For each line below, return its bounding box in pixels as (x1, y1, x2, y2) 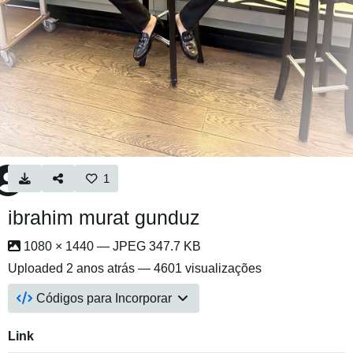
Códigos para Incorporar (36, 292, 173, 306)
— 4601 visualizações (135, 262, 262, 276)
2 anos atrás (66, 262, 135, 276)
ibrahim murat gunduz (8, 206, 200, 229)
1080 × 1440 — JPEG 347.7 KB (20, 240, 201, 254)
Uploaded (8, 262, 66, 276)
